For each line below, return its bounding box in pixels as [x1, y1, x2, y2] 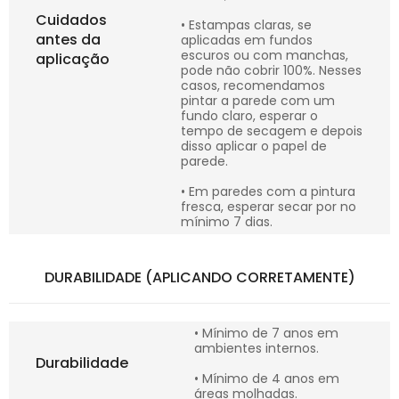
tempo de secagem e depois [181, 122, 362, 141]
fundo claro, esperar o [181, 107, 318, 126]
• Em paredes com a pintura [181, 183, 355, 201]
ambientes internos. [194, 339, 319, 358]
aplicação [36, 49, 110, 70]
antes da [36, 29, 101, 51]
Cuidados [36, 10, 107, 31]
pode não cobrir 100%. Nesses [181, 61, 362, 80]
